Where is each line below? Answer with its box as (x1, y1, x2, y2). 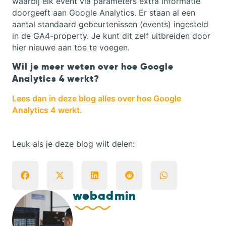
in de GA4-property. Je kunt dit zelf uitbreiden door (12, 30, 210, 41)
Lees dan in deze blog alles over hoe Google (12, 93, 181, 104)
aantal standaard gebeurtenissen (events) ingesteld (12, 19, 208, 29)
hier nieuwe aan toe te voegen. (12, 42, 130, 52)
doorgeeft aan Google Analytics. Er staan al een (12, 7, 195, 18)
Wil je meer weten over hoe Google (12, 61, 174, 73)
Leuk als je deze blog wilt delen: (12, 139, 135, 149)
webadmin (73, 188, 136, 204)
